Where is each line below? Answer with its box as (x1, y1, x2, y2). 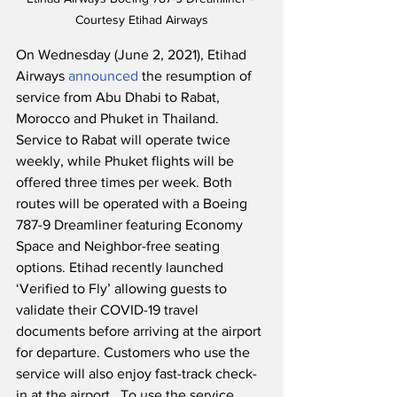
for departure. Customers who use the (16, 345, 253, 361)
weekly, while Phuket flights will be (16, 153, 237, 169)
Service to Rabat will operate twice (16, 132, 234, 148)
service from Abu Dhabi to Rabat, (16, 90, 223, 105)
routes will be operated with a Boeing (16, 196, 251, 212)
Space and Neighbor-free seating (16, 238, 223, 254)
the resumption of (138, 68, 255, 84)
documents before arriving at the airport (16, 323, 265, 339)
